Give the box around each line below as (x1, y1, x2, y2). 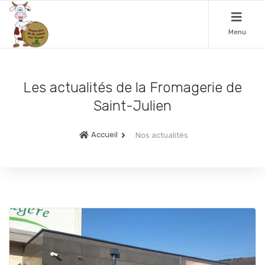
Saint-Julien (93, 97, 172, 114)
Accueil (91, 130, 118, 140)
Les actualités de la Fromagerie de (23, 79, 242, 96)
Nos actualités (135, 130, 188, 140)
